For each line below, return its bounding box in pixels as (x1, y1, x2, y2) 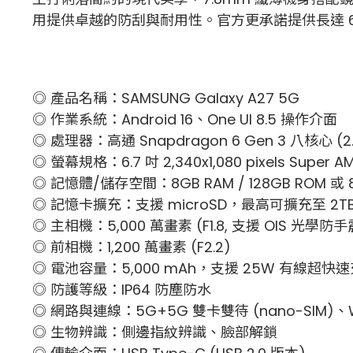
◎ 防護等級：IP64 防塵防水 (32, 280, 211, 299)
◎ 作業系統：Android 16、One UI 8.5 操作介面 (32, 110, 337, 129)
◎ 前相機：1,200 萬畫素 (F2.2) (32, 237, 231, 257)
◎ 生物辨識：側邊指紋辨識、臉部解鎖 (32, 322, 277, 342)
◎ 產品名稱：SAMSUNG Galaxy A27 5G (32, 88, 299, 108)
